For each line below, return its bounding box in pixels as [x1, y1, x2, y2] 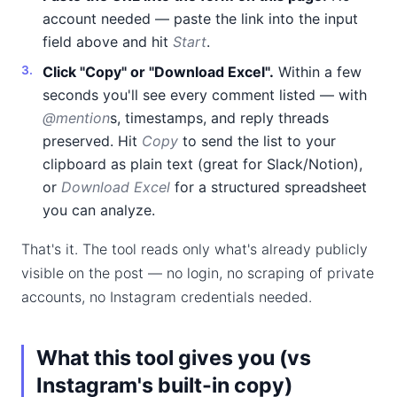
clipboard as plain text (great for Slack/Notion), [43, 155, 362, 173]
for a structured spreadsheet [170, 178, 367, 196]
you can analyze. [43, 201, 155, 219]
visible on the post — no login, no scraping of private [21, 264, 374, 282]
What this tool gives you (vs [36, 346, 311, 370]
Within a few [274, 63, 362, 81]
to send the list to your [178, 132, 336, 150]
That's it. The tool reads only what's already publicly [21, 240, 368, 258]
